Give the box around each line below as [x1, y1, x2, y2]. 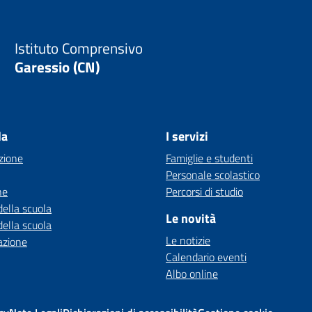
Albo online [166, 265, 218, 282]
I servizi [166, 127, 208, 146]
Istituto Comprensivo [14, 37, 143, 59]
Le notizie [166, 232, 210, 249]
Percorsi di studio [166, 183, 243, 200]
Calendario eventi [166, 249, 247, 265]
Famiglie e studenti [166, 150, 253, 166]
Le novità [166, 209, 216, 228]
